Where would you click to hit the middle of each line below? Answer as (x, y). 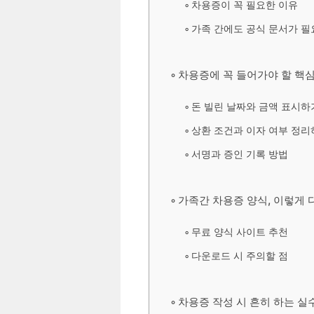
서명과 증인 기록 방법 (239, 154)
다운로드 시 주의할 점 (239, 255)
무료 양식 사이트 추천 (239, 232)
